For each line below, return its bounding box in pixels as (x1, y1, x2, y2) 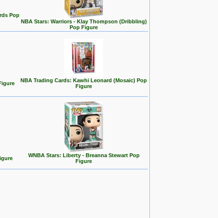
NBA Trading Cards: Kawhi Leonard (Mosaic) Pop (20, 77, 147, 83)
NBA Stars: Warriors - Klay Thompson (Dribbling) (20, 18, 147, 24)
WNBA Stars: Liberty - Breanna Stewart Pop (28, 152, 140, 158)
